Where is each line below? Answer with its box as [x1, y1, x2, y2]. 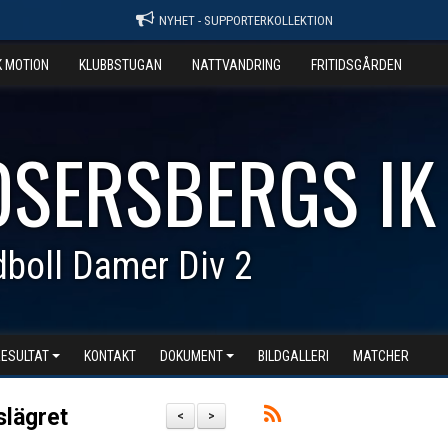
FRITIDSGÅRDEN [311, 57, 402, 73]
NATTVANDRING [192, 57, 281, 73]
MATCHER [353, 348, 409, 364]
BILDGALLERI [258, 348, 329, 364]
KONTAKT [84, 348, 136, 364]
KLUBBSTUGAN [79, 57, 162, 73]
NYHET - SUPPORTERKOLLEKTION [158, 13, 333, 28]
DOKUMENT [160, 348, 223, 364]
